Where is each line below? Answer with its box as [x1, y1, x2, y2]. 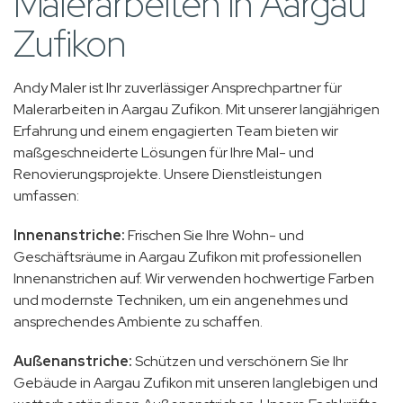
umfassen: [13, 186, 79, 206]
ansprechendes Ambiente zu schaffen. [13, 312, 263, 332]
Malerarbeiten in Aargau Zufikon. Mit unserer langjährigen [13, 100, 380, 120]
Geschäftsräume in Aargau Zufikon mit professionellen [13, 247, 362, 267]
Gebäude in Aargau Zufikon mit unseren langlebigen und [13, 373, 378, 393]
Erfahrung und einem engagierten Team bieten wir [13, 121, 338, 141]
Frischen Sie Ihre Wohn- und [125, 226, 304, 246]
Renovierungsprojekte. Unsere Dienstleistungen [13, 165, 322, 184]
